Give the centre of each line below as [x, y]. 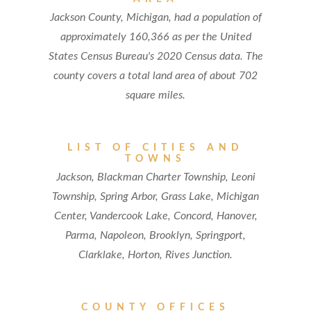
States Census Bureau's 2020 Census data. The [155, 56]
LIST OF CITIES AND [155, 148]
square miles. [155, 95]
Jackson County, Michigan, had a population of [155, 17]
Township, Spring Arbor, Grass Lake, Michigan [155, 196]
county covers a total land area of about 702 [155, 76]
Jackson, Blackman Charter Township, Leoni [155, 177]
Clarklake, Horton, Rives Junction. [155, 255]
